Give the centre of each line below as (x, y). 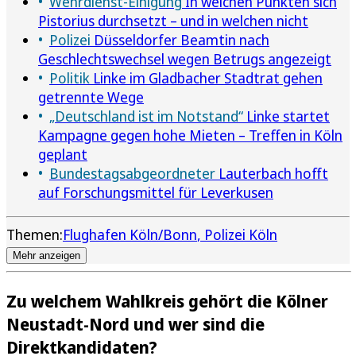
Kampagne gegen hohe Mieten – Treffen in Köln (190, 135)
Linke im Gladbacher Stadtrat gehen (206, 77)
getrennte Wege (91, 97)
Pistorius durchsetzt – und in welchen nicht (173, 20)
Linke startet (286, 116)
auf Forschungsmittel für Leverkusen (156, 192)
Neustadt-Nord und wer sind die (135, 323)
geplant (63, 154)
